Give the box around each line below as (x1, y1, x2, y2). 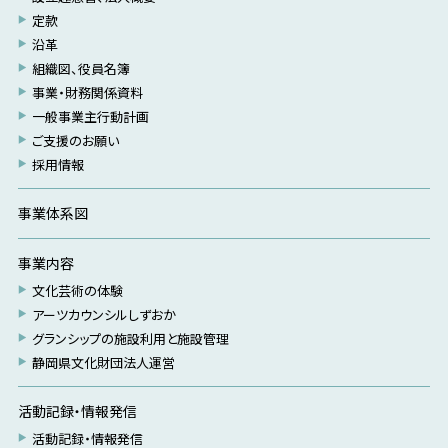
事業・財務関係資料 (31, 82, 143, 102)
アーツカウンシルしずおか (31, 304, 176, 324)
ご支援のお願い (31, 130, 119, 150)
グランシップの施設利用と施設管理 (31, 328, 229, 348)
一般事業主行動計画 (31, 106, 149, 126)
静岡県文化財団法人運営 (31, 352, 175, 372)
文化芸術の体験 (31, 280, 123, 300)
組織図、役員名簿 (31, 58, 130, 78)
